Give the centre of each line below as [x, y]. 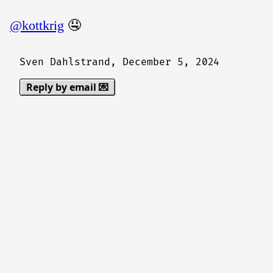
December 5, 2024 [171, 62]
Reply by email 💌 [68, 87]
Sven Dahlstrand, [71, 62]
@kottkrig [37, 25]
